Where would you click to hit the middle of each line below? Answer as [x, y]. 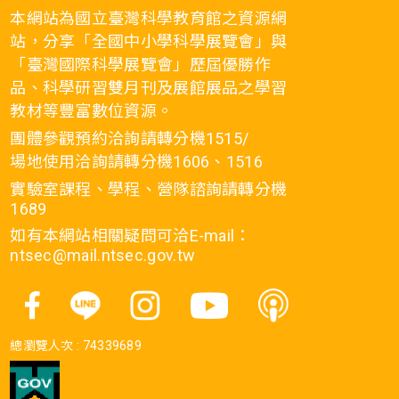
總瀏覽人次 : [46, 346]
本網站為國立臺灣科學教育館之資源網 [149, 19]
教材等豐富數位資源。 [92, 111]
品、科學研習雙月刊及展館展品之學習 [149, 88]
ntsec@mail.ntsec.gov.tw [103, 256]
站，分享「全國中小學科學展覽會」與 [149, 42]
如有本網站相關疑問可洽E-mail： [130, 236]
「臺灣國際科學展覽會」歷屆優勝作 [141, 65]
